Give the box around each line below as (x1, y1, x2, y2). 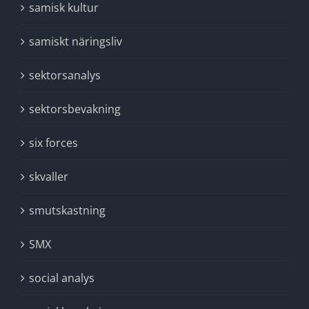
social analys (29, 270, 94, 286)
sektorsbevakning (29, 101, 121, 117)
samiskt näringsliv (29, 34, 122, 49)
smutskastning (29, 203, 106, 218)
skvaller (29, 169, 68, 184)
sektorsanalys (29, 68, 101, 83)
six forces (29, 135, 78, 150)
